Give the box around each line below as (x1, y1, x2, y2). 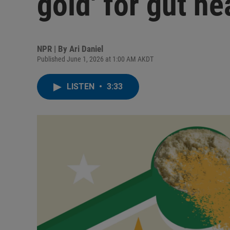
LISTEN (67, 82, 97, 91)
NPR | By (37, 44, 69, 54)
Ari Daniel (69, 44, 103, 54)
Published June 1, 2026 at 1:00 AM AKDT (37, 55, 154, 63)
